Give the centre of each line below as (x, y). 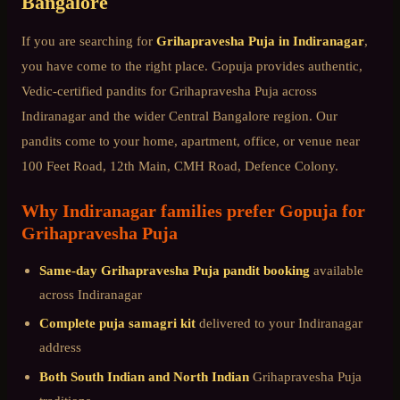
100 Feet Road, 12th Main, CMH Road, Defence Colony (178, 165)
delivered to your (247, 323)
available (337, 270)
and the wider (127, 115)
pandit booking (265, 270)
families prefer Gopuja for (261, 210)
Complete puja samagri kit (117, 323)
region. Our (304, 115)
